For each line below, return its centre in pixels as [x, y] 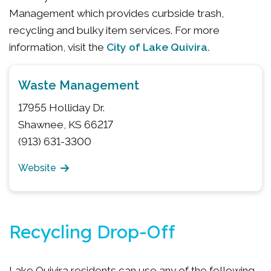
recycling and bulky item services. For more [114, 30]
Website [37, 168]
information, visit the [58, 47]
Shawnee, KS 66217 [66, 125]
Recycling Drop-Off [92, 232]
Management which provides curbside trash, [116, 13]
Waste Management [79, 85]
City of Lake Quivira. [158, 47]
